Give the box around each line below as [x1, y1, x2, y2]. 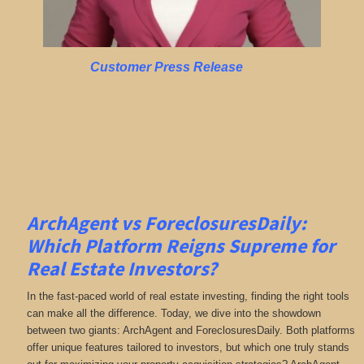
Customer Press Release [90, 59, 243, 74]
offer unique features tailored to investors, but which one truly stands [26, 341, 349, 354]
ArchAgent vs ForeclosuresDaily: [26, 210, 306, 236]
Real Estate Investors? [26, 255, 217, 281]
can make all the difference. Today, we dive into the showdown [26, 307, 321, 320]
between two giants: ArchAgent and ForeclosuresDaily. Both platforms [26, 324, 355, 337]
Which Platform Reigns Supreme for [26, 232, 336, 258]
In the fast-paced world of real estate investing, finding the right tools [26, 290, 349, 303]
